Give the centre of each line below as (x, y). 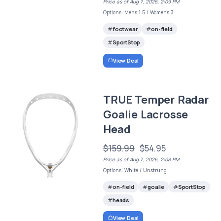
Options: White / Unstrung (135, 170)
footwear (125, 29)
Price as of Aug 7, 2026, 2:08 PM (141, 159)
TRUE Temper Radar (156, 99)
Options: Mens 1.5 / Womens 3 (139, 12)
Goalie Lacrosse (146, 114)
